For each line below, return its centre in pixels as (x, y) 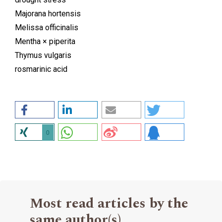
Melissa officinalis (47, 27)
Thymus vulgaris (43, 55)
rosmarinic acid (41, 69)
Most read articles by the (109, 203)
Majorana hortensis (48, 13)
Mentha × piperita (45, 41)
